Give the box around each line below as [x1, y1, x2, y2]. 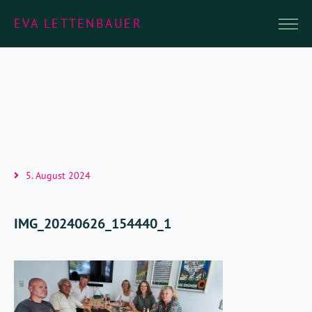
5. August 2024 [26, 169, 91, 182]
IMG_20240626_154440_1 [14, 214, 171, 233]
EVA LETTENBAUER [14, 15, 142, 31]
